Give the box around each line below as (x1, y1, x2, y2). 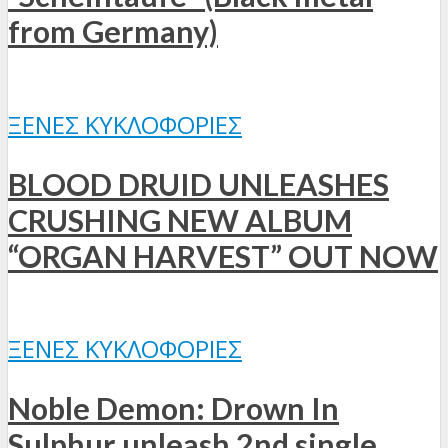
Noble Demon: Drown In (8, 390, 339, 427)
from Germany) (8, 13, 218, 50)
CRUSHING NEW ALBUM (8, 201, 352, 238)
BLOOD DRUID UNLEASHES (8, 165, 389, 202)
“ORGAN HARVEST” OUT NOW (8, 237, 438, 274)
